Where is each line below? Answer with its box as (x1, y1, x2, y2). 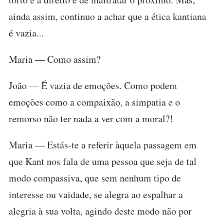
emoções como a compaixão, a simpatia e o (9, 95, 180, 109)
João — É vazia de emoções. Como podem (9, 79, 177, 92)
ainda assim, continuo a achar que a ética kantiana (9, 10, 206, 23)
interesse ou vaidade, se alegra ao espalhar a (9, 188, 183, 201)
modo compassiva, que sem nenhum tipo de (9, 171, 181, 184)
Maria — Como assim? (9, 53, 101, 66)
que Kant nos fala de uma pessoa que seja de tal (9, 155, 197, 168)
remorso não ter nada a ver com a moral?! (9, 112, 173, 125)
